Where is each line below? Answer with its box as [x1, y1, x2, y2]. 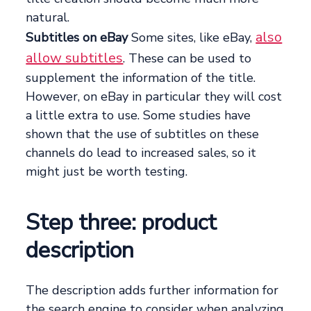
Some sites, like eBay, [128, 29, 256, 47]
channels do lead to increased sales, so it [26, 144, 257, 162]
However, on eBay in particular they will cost [26, 88, 283, 106]
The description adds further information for [26, 282, 279, 299]
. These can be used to [123, 50, 252, 67]
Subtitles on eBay [26, 29, 128, 47]
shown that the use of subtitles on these [26, 126, 260, 143]
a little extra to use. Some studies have [26, 107, 251, 124]
